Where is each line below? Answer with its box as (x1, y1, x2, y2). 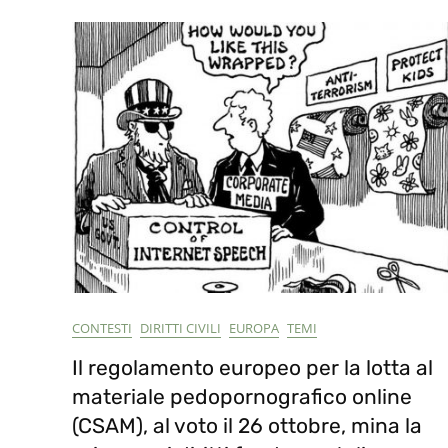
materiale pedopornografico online (72, 384, 412, 409)
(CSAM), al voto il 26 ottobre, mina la (72, 413, 422, 438)
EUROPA (229, 319, 279, 337)
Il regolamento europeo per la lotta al (72, 355, 433, 380)
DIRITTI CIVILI (140, 319, 221, 337)
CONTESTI (72, 319, 132, 337)
